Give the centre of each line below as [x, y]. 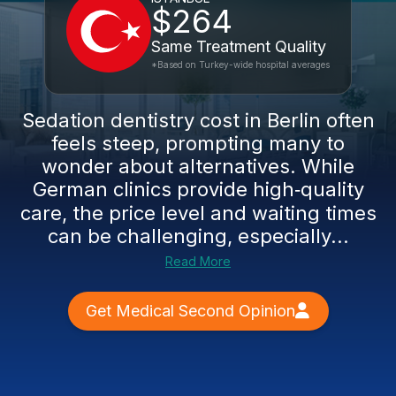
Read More [198, 261]
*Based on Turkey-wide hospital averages [240, 65]
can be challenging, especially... [198, 236]
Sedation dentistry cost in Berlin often [198, 120]
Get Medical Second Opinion [190, 311]
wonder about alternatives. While [198, 166]
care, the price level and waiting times [198, 213]
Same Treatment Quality [239, 46]
